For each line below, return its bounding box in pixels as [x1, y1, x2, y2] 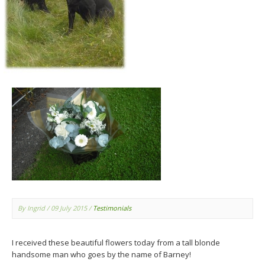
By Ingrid [18, 203, 45, 212]
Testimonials [93, 203, 131, 212]
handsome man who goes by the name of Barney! [12, 249, 191, 260]
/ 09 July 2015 [47, 203, 87, 212]
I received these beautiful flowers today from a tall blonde [12, 237, 220, 248]
